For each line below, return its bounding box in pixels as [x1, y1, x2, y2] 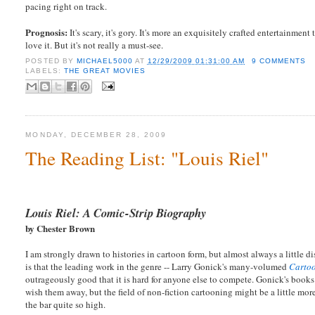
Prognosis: [25, 25, 68, 39]
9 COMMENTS [252, 57, 307, 65]
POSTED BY [25, 57, 77, 65]
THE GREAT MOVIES [63, 67, 146, 75]
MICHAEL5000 [76, 57, 135, 65]
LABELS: [25, 67, 64, 75]
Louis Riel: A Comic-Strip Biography [25, 204, 207, 221]
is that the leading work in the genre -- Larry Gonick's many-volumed [25, 259, 290, 273]
